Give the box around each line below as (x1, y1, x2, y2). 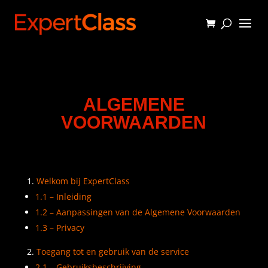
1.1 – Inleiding (35, 191, 92, 202)
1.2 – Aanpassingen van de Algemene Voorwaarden (35, 206, 240, 218)
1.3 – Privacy (35, 222, 84, 233)
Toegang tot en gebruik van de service (36, 246, 189, 257)
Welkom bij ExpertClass (36, 175, 130, 187)
